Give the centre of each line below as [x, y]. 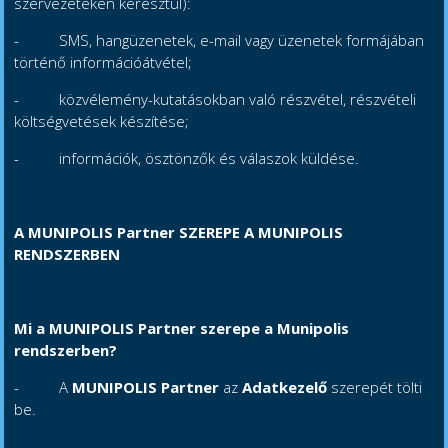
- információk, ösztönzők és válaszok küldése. [187, 158]
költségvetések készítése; [102, 121]
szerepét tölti [377, 387]
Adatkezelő [287, 387]
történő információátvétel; [103, 62]
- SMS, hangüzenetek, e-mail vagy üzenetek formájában [219, 40]
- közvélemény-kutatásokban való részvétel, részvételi [215, 99]
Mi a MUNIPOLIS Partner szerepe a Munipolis [182, 328]
